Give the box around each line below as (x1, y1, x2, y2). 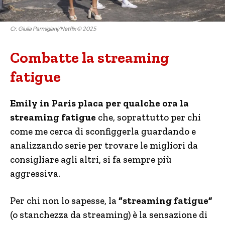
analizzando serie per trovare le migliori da (10, 140, 198, 152)
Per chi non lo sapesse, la (10, 195, 119, 207)
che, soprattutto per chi (96, 111, 201, 124)
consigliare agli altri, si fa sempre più (10, 154, 172, 166)
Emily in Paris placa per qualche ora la (10, 97, 189, 109)
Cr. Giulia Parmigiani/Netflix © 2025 (10, 25, 96, 33)
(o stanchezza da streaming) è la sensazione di (10, 209, 207, 221)
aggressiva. (10, 168, 60, 180)
